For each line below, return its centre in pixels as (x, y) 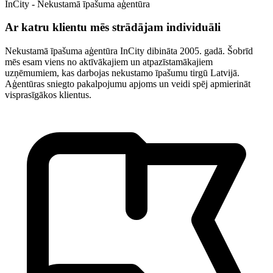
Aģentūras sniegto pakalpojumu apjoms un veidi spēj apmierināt (128, 84)
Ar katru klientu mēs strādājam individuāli (113, 27)
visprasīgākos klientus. (48, 95)
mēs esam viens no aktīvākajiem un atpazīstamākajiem (109, 62)
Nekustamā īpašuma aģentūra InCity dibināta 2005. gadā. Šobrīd (129, 51)
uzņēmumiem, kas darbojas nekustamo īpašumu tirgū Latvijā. (122, 73)
